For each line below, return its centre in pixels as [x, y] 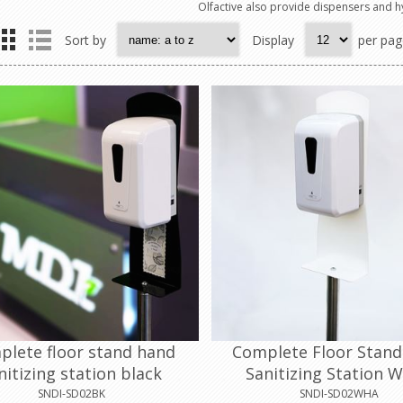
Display [273, 40]
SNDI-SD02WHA [340, 393]
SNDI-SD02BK [71, 393]
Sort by [86, 40]
